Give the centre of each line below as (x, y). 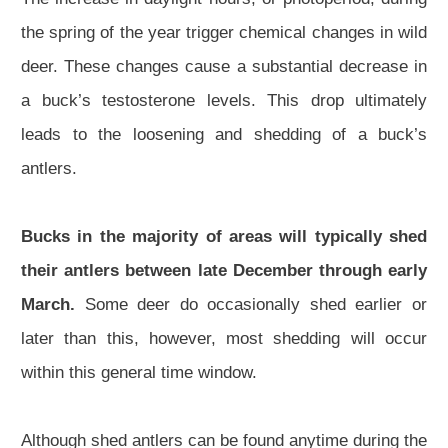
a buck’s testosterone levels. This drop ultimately (224, 101)
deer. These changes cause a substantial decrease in (224, 67)
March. (53, 305)
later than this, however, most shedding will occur (224, 339)
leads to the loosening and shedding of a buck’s (224, 135)
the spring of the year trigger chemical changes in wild (224, 33)
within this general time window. (139, 373)
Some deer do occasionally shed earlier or (256, 305)
